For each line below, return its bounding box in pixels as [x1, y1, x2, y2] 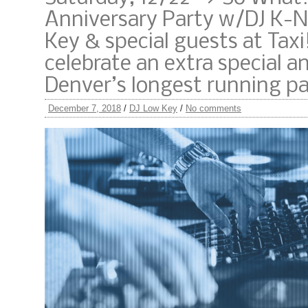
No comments [186, 103, 241, 113]
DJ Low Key [129, 103, 177, 113]
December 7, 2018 [48, 103, 121, 113]
